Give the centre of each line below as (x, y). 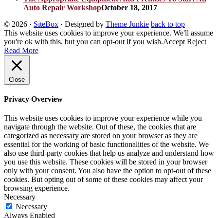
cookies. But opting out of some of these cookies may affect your (103, 180)
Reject (197, 41)
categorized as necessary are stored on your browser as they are (101, 136)
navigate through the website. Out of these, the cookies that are (100, 127)
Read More (21, 50)
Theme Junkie (127, 24)
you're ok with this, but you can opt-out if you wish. (83, 41)
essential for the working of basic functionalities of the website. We (106, 145)
